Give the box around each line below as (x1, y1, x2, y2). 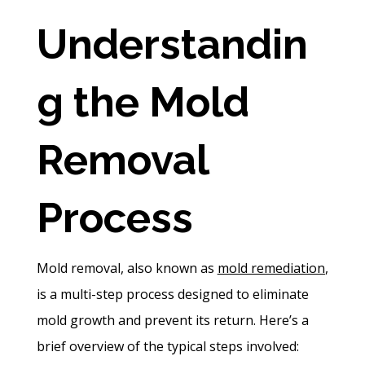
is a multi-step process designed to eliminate (36, 284, 309, 303)
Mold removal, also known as (36, 258, 218, 277)
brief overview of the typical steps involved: (36, 336, 299, 355)
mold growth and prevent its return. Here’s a (36, 310, 309, 329)
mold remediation (217, 258, 325, 277)
